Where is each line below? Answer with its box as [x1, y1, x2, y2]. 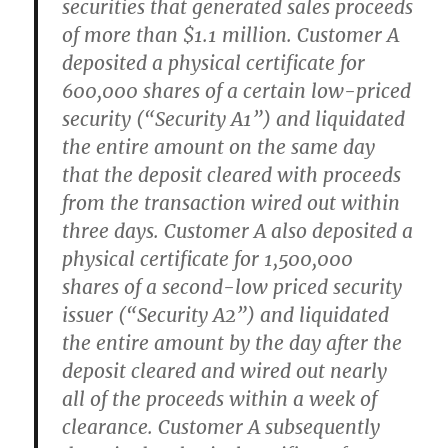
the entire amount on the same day [62, 135, 376, 159]
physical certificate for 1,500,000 [62, 247, 354, 271]
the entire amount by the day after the [62, 331, 403, 355]
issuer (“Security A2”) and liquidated [62, 303, 390, 327]
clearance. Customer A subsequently [62, 415, 381, 439]
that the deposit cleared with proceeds [62, 163, 402, 187]
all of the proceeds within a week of [62, 387, 378, 411]
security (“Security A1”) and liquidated [62, 107, 406, 131]
